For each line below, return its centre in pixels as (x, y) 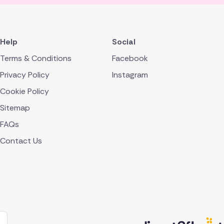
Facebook (130, 58)
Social (124, 42)
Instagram (130, 75)
